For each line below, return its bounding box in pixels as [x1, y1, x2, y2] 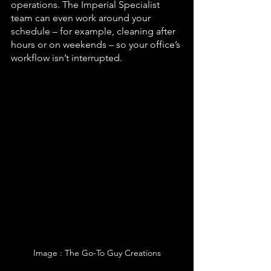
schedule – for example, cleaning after [11, 25, 178, 37]
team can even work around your [11, 12, 153, 24]
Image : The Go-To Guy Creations [33, 247, 161, 258]
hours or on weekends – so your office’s [11, 39, 183, 50]
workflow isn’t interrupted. [11, 52, 122, 64]
